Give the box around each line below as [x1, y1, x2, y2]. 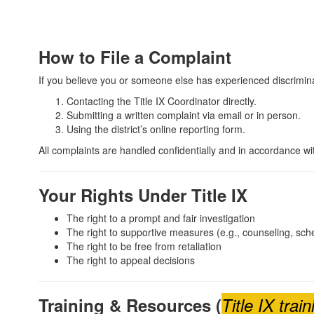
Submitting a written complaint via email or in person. [67, 108, 301, 122]
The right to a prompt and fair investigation [67, 211, 255, 225]
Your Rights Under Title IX [39, 183, 247, 207]
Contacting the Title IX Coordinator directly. [67, 94, 257, 108]
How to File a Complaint [39, 45, 231, 69]
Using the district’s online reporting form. [67, 122, 245, 136]
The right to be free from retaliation [67, 239, 221, 253]
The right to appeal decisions [67, 253, 195, 267]
